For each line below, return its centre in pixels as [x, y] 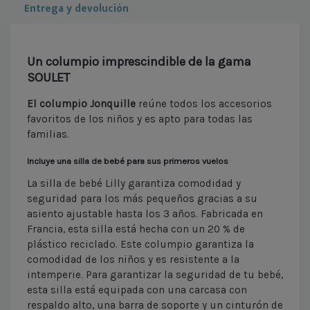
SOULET [48, 78]
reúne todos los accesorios [205, 104]
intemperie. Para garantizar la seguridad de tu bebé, [155, 275]
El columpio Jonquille [83, 104]
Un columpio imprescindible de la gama [139, 62]
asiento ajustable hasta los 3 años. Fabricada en [145, 214]
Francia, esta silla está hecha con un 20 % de [136, 229]
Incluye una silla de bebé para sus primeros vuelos [128, 161]
